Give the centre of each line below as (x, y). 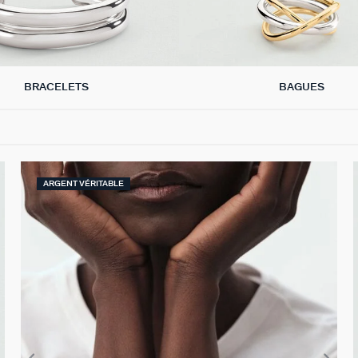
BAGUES (302, 87)
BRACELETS (56, 87)
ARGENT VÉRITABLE (83, 183)
